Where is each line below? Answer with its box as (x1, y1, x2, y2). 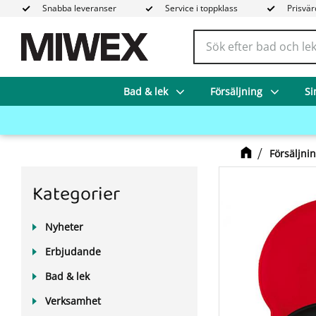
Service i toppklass (165, 2, 238, 14)
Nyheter (45, 220, 83, 233)
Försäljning (209, 85, 262, 99)
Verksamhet (45, 294, 101, 308)
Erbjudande (45, 245, 101, 258)
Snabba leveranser (42, 2, 116, 14)
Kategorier (32, 178, 120, 212)
